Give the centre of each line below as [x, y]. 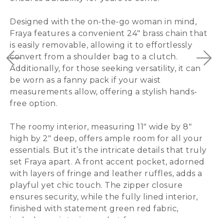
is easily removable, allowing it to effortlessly [101, 45]
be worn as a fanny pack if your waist [85, 80]
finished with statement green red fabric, [94, 209]
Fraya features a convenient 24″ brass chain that [109, 33]
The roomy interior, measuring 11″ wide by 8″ [101, 127]
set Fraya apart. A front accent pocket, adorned [107, 162]
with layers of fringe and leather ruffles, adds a [106, 173]
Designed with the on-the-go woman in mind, [103, 22]
